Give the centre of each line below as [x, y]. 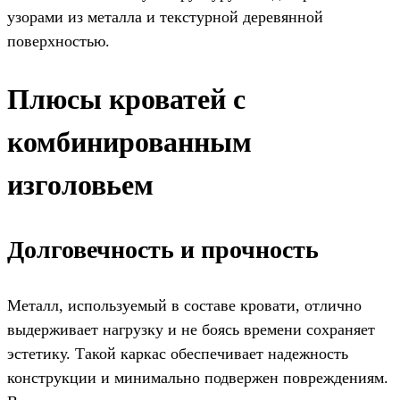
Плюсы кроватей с [126, 99]
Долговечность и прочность [163, 249]
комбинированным [129, 142]
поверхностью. [58, 42]
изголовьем [80, 184]
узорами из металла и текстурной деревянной [165, 17]
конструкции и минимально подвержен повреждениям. [198, 377]
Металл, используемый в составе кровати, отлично [184, 305]
